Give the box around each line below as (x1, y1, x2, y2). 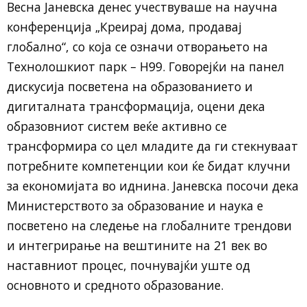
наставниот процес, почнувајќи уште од (7, 257, 250, 274)
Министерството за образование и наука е (7, 197, 263, 214)
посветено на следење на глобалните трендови (7, 217, 292, 234)
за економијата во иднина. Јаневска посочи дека (7, 177, 299, 195)
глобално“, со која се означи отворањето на (7, 38, 268, 56)
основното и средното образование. (7, 277, 223, 294)
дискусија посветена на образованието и (7, 78, 253, 95)
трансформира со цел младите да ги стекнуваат (7, 138, 298, 155)
